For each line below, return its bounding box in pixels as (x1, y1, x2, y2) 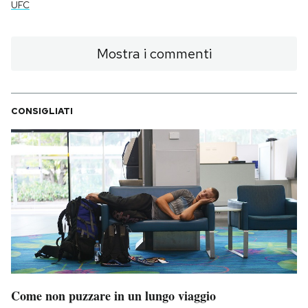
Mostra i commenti (96, 45, 212, 63)
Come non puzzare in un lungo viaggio (11, 286, 216, 305)
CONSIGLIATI (11, 105, 73, 118)
